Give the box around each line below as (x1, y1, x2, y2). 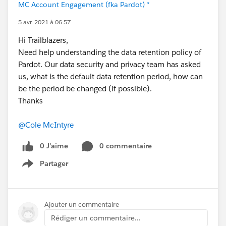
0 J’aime (40, 141, 68, 150)
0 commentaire (99, 141, 152, 150)
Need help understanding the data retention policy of (18, 47, 201, 57)
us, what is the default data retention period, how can (18, 72, 203, 81)
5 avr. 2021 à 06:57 (18, 18, 71, 26)
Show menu (28, 164, 69, 174)
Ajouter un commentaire (44, 200, 119, 209)
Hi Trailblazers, (18, 35, 68, 45)
